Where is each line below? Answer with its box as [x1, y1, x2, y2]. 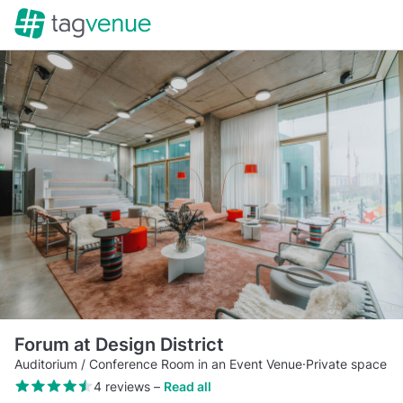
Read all [163, 378, 211, 394]
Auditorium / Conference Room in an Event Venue [14, 355, 302, 372]
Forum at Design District [14, 333, 224, 355]
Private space [306, 355, 387, 372]
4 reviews [93, 378, 150, 394]
